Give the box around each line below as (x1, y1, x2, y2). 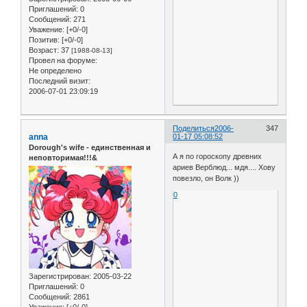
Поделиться (173, 123, 215, 132)
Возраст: (29, 45, 59, 54)
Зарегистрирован (29, 272, 89, 281)
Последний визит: (29, 76, 90, 85)
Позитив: (29, 35, 60, 44)
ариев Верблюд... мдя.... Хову (173, 163, 276, 172)
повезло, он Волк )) (173, 174, 240, 183)
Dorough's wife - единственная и (29, 143, 151, 151)
